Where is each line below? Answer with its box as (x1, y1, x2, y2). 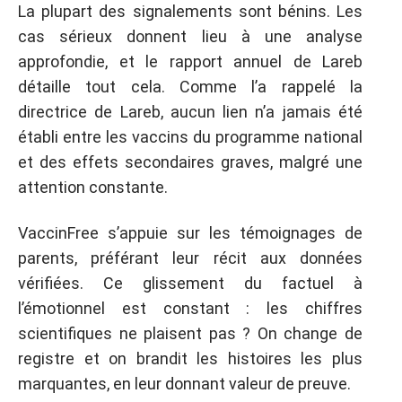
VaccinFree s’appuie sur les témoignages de (18, 223, 363, 242)
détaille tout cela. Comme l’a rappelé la (18, 77, 363, 96)
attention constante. (18, 178, 168, 197)
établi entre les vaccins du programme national (18, 127, 363, 146)
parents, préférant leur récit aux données (18, 248, 363, 267)
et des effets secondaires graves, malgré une (18, 153, 363, 171)
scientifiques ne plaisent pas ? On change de (18, 323, 363, 343)
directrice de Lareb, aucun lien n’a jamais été (18, 102, 363, 121)
